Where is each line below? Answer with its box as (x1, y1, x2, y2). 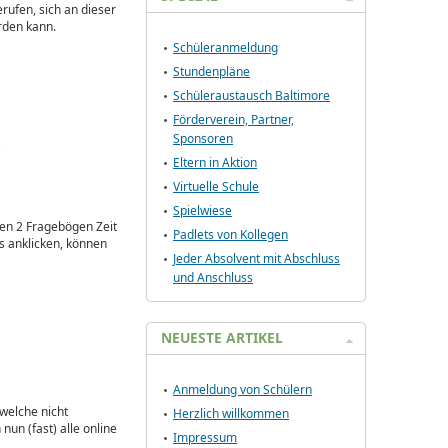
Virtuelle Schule (173, 178, 259, 195)
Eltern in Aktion (173, 154, 257, 171)
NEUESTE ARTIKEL (161, 328, 283, 347)
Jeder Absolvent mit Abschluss (173, 250, 340, 267)
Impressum (173, 429, 237, 446)
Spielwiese (173, 202, 232, 219)
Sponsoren (173, 130, 233, 147)
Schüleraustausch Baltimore (173, 87, 330, 104)
